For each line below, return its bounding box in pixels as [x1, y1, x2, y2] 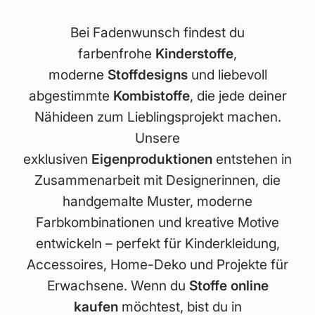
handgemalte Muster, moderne [63, 192, 252, 210]
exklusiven [23, 150, 91, 167]
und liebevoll [187, 65, 267, 83]
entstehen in [212, 150, 292, 167]
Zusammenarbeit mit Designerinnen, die [34, 171, 281, 188]
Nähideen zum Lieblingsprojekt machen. [34, 108, 281, 125]
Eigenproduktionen [91, 150, 212, 167]
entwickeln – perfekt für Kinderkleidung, [35, 234, 280, 252]
